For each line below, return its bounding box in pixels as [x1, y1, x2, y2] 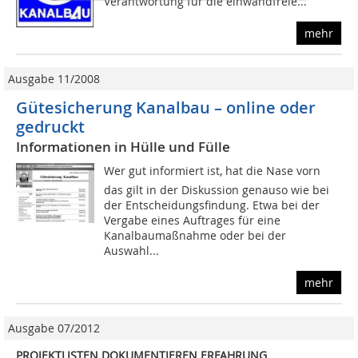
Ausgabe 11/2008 [8, 71, 100, 87]
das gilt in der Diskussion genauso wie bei [104, 182, 330, 198]
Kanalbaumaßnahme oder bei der [104, 228, 287, 244]
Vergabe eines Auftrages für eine [104, 213, 281, 229]
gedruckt [16, 116, 85, 138]
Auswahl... [104, 243, 160, 259]
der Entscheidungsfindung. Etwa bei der [104, 197, 320, 213]
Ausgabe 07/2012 [8, 320, 100, 336]
